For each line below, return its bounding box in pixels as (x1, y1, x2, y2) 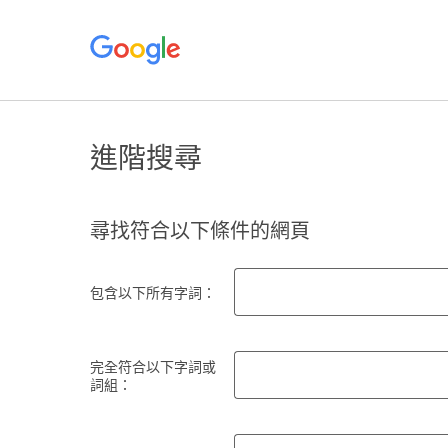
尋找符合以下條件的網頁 (90, 220, 310, 242)
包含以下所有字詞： (90, 284, 216, 301)
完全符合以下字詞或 (90, 358, 216, 375)
